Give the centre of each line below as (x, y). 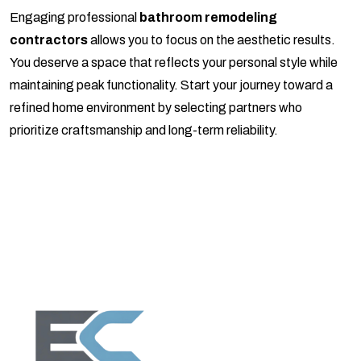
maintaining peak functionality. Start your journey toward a (171, 85)
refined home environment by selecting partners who (156, 108)
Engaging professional (75, 18)
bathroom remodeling (208, 18)
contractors (49, 40)
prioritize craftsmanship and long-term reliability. (144, 131)
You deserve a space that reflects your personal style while (174, 63)
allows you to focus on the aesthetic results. (212, 40)
